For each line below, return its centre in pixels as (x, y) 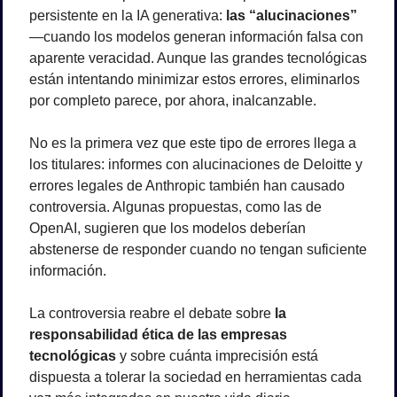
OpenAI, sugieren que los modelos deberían (167, 228)
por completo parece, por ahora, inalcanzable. (173, 100)
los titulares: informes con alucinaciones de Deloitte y (196, 164)
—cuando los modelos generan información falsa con (196, 36)
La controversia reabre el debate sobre (152, 313)
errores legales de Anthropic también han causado (187, 185)
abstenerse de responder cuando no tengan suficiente (198, 249)
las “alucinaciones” (292, 15)
